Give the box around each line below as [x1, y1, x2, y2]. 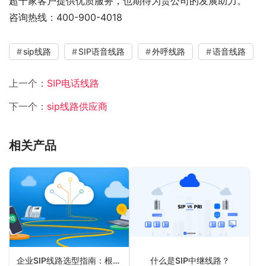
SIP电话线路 [47, 77, 99, 89]
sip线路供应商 [47, 100, 107, 112]
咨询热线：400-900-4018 [9, 11, 122, 23]
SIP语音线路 [78, 46, 125, 56]
